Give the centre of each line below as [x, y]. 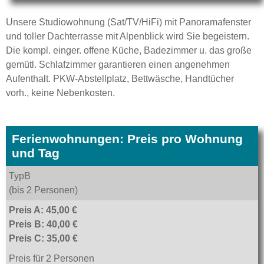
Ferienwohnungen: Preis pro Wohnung [127, 139]
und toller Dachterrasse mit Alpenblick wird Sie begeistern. [128, 37]
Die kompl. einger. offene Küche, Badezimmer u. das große [129, 51]
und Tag [36, 154]
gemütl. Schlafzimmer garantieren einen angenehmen [118, 65]
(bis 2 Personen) [43, 190]
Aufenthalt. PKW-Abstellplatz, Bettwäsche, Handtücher [120, 79]
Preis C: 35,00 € [43, 239]
